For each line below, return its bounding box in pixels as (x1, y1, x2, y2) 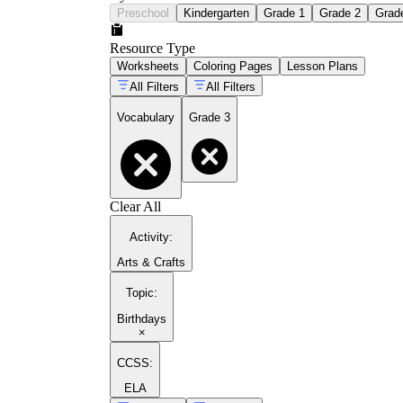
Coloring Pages (193, 58, 273, 73)
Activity (130, 229, 169, 244)
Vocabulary (117, 111, 175, 125)
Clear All (110, 199, 161, 215)
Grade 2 (319, 5, 361, 20)
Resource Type (110, 40, 195, 56)
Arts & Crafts (117, 255, 185, 270)
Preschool (117, 5, 169, 20)
